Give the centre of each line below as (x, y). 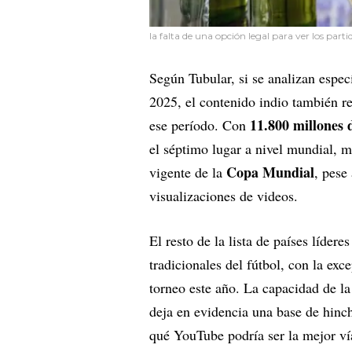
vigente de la (188, 172)
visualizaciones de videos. (224, 195)
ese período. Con (200, 125)
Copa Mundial (270, 172)
